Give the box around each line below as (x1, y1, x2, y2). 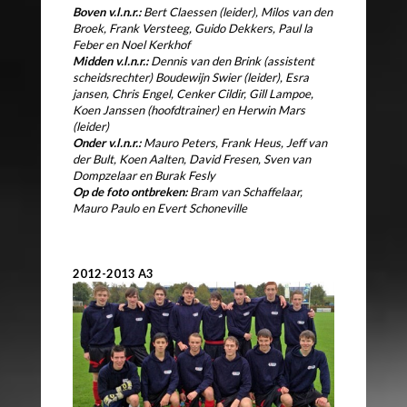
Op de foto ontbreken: (73, 184, 187, 200)
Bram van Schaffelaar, (187, 184, 303, 200)
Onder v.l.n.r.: (73, 135, 141, 151)
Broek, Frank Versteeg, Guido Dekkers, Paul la (73, 21, 313, 36)
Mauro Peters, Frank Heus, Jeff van (141, 135, 327, 151)
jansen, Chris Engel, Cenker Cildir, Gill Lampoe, (73, 86, 313, 102)
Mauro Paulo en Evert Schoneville (73, 201, 247, 216)
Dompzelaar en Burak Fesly (73, 168, 215, 184)
